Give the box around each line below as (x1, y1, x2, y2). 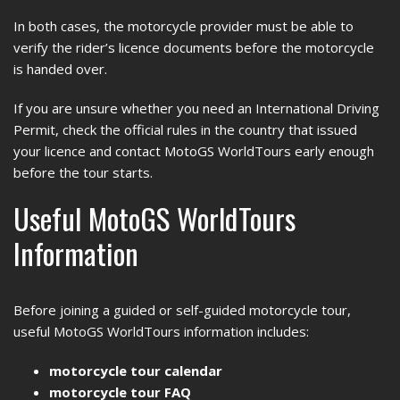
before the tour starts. (13, 163, 153, 181)
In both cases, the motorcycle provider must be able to (13, 17, 354, 35)
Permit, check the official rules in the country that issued (13, 121, 357, 138)
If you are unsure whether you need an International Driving (13, 99, 379, 117)
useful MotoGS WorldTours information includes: (13, 322, 309, 340)
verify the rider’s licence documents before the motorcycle (13, 38, 374, 56)
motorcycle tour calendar (49, 362, 222, 379)
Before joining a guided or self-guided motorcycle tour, (13, 301, 351, 319)
